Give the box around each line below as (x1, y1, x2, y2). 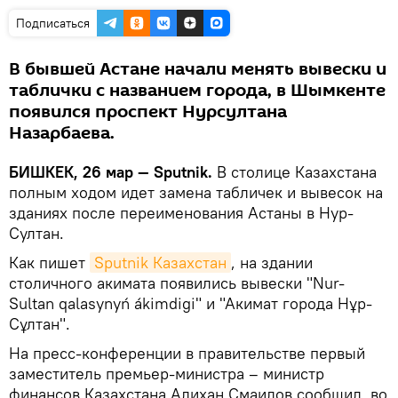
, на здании (231, 251, 313, 273)
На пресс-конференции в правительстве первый (9, 342, 365, 363)
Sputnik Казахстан (94, 251, 227, 273)
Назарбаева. (9, 120, 115, 146)
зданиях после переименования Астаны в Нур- (9, 202, 354, 223)
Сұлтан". (9, 313, 70, 334)
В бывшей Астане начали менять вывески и (9, 56, 386, 82)
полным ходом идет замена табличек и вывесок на (9, 181, 383, 203)
